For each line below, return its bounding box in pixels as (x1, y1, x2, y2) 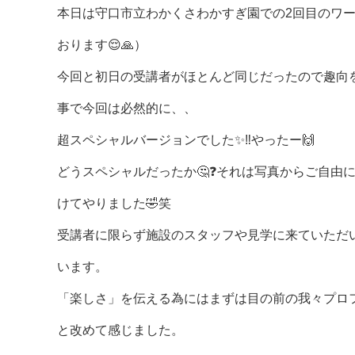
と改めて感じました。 (57, 323, 184, 337)
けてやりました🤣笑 (57, 197, 171, 210)
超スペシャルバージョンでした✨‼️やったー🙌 (57, 133, 315, 147)
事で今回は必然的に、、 (57, 101, 197, 115)
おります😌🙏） (57, 38, 147, 52)
